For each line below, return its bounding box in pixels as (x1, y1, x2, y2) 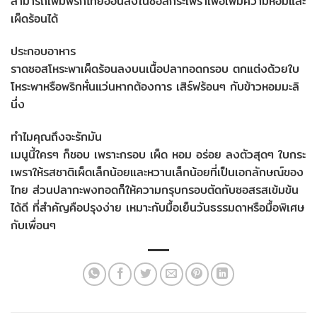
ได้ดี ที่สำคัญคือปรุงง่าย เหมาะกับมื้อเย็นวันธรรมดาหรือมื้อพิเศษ (11, 198, 304, 217)
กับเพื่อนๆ (11, 216, 56, 234)
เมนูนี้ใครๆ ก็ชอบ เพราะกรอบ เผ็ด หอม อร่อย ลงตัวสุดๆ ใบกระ (11, 145, 306, 163)
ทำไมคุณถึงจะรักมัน (11, 127, 102, 146)
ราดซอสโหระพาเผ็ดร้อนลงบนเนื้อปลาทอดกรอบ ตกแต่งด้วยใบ (11, 60, 299, 79)
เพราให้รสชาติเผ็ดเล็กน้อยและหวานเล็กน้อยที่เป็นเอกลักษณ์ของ (11, 163, 304, 181)
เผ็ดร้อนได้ (11, 10, 58, 28)
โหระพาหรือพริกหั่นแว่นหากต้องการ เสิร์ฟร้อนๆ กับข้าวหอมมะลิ (11, 78, 299, 96)
